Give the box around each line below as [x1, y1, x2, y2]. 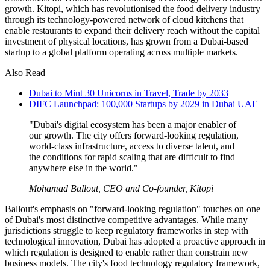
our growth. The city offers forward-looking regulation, [29, 130, 239, 140]
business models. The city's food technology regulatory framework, [5, 257, 260, 268]
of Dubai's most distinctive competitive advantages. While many [5, 214, 248, 225]
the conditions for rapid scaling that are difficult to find [29, 151, 235, 162]
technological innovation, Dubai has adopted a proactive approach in [5, 236, 265, 246]
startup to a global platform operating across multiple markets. [5, 46, 238, 57]
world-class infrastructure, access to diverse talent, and [29, 140, 234, 151]
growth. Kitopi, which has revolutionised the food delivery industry [5, 3, 260, 14]
